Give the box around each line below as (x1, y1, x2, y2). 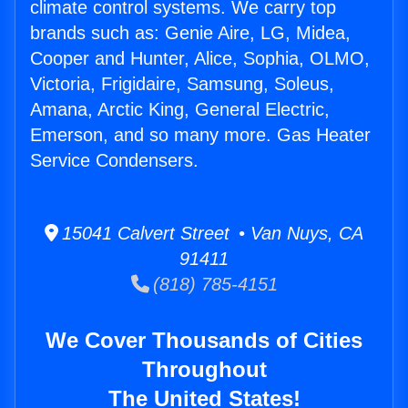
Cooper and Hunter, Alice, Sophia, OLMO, (30, 48, 370, 69)
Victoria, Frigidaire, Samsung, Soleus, (30, 74, 334, 95)
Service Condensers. (30, 150, 199, 171)
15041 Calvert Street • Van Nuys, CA (58, 223, 363, 244)
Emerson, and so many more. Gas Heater (30, 125, 371, 146)
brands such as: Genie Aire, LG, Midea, (30, 23, 351, 44)
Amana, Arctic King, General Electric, (30, 99, 330, 120)
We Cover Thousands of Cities (46, 328, 362, 353)
